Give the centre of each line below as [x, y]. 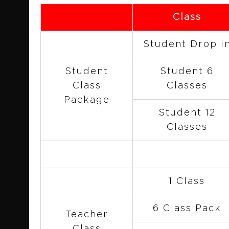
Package [87, 100]
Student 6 [187, 72]
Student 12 [187, 113]
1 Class [187, 181]
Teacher [87, 215]
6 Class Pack [187, 209]
